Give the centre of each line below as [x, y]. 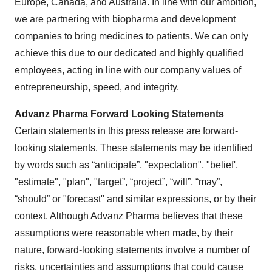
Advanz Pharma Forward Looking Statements [119, 114]
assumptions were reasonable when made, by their [124, 233]
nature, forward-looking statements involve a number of [132, 250]
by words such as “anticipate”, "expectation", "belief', [126, 165]
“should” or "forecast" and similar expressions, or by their [135, 199]
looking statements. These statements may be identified [134, 148]
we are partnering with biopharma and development [125, 19]
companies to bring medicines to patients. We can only [131, 36]
